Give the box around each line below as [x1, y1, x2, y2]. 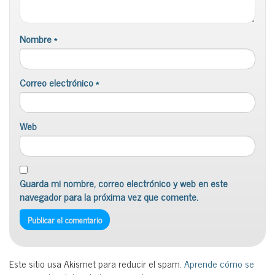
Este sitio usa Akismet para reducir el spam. [9, 255, 184, 272]
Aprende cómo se [184, 255, 254, 272]
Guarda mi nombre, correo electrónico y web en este [20, 175, 228, 192]
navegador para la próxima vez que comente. [20, 188, 198, 205]
